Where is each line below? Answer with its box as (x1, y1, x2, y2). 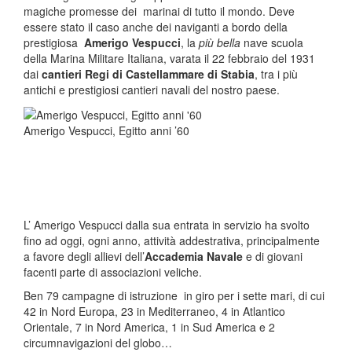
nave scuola (240, 35, 303, 50)
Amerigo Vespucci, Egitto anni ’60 (24, 123, 189, 139)
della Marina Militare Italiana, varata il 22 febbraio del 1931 (24, 50, 315, 66)
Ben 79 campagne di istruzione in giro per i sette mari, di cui (24, 288, 324, 304)
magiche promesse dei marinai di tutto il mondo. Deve (24, 3, 295, 19)
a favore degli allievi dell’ (24, 248, 145, 265)
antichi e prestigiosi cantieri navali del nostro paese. (24, 82, 280, 97)
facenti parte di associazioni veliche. (24, 264, 202, 280)
